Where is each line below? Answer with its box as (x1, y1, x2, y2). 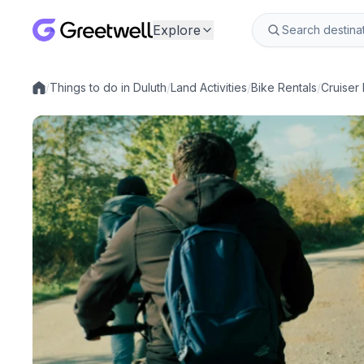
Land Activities (171, 80, 247, 94)
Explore (153, 22, 201, 38)
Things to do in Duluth (50, 80, 167, 94)
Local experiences (32, 87, 132, 102)
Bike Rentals (251, 80, 317, 94)
